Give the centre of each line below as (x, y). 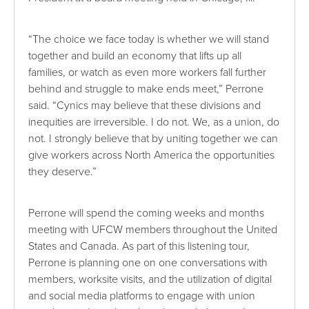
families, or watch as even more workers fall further (148, 72)
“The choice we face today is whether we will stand (149, 39)
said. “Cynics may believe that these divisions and (145, 105)
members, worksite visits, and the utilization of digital (150, 279)
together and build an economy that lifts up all (135, 56)
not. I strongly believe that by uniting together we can (153, 138)
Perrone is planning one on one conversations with (148, 262)
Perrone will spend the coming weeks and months (147, 213)
